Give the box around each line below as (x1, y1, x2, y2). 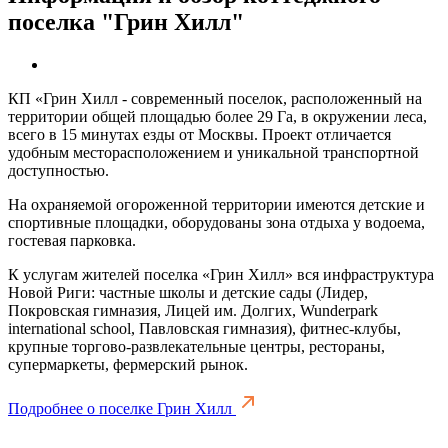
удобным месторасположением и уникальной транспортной (8, 143, 419, 161)
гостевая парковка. (8, 231, 136, 249)
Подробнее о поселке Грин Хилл (8, 399, 236, 417)
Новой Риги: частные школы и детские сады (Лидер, (8, 283, 368, 301)
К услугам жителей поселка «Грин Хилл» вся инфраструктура (8, 265, 434, 283)
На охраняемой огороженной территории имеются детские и (8, 195, 425, 213)
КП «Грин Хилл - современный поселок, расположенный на (8, 89, 422, 107)
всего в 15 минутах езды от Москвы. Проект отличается (8, 125, 391, 143)
